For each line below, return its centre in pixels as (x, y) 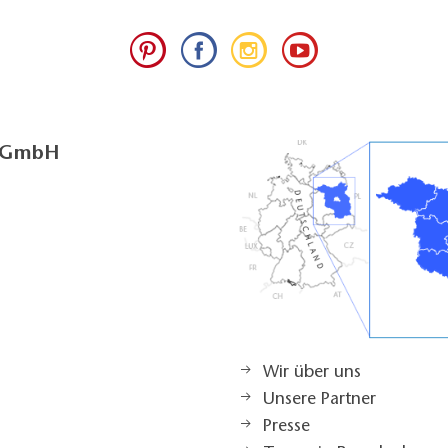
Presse (286, 427)
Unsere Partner (319, 400)
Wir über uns (312, 373)
